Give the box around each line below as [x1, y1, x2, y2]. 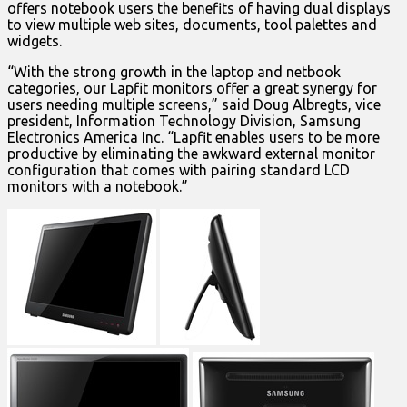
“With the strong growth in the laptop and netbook [7, 64, 341, 81]
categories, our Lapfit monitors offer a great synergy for [7, 80, 377, 97]
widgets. [7, 33, 62, 50]
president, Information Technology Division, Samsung [7, 113, 361, 130]
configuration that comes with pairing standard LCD [7, 162, 350, 179]
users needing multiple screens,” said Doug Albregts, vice [7, 96, 381, 114]
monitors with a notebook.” [7, 178, 188, 195]
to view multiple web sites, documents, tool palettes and [7, 16, 377, 34]
